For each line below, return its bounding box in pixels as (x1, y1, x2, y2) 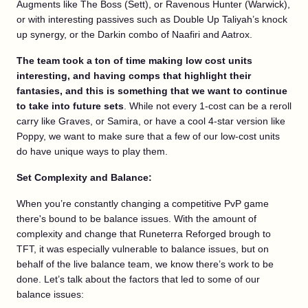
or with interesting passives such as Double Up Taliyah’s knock (16, 13, 287, 25)
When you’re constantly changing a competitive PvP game (16, 197, 269, 209)
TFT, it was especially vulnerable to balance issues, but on (16, 243, 269, 254)
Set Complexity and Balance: (16, 171, 152, 183)
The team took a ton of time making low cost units (16, 54, 252, 66)
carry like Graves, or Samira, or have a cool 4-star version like (16, 115, 285, 126)
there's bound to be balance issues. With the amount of (16, 212, 256, 224)
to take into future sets (16, 100, 124, 111)
